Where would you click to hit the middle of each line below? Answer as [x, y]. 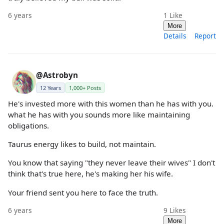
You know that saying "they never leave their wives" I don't [111, 163]
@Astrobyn [57, 75]
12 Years [50, 88]
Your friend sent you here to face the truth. [83, 192]
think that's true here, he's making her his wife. [90, 174]
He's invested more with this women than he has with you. [111, 103]
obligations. [28, 125]
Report [205, 36]
